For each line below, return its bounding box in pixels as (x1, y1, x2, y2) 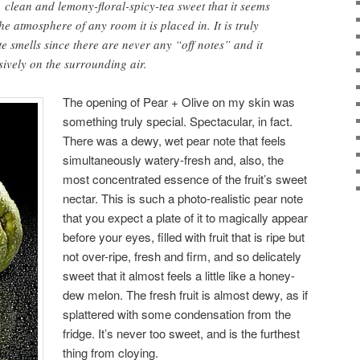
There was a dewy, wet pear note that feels (63, 132, 287, 149)
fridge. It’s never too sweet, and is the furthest (63, 325, 301, 342)
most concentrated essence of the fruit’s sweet (63, 170, 308, 188)
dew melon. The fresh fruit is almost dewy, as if (63, 286, 309, 304)
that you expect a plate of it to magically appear (63, 209, 309, 227)
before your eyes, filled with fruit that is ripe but (63, 228, 305, 246)
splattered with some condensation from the (63, 305, 292, 323)
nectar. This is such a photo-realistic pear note (63, 190, 304, 207)
